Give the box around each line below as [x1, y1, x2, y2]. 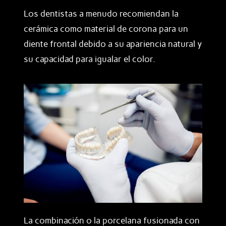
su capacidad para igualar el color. [24, 53, 155, 64]
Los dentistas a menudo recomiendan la [24, 8, 179, 19]
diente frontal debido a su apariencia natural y [24, 38, 202, 49]
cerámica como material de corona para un [24, 23, 188, 34]
